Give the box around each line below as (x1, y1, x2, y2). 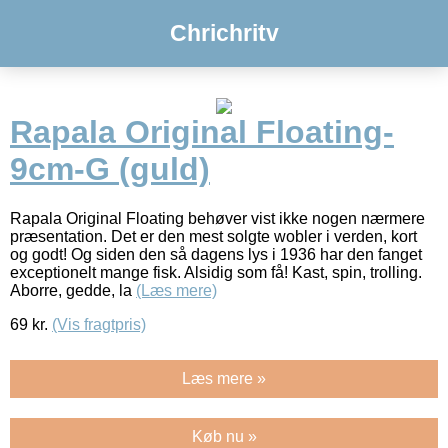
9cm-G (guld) (10, 151, 210, 188)
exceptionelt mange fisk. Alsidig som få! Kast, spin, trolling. (10, 263, 422, 281)
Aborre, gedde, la (10, 281, 136, 299)
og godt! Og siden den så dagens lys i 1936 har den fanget (10, 245, 422, 263)
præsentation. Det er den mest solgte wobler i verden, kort (10, 227, 417, 245)
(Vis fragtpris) (52, 315, 146, 333)
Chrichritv (169, 20, 279, 46)
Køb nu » (191, 427, 257, 445)
